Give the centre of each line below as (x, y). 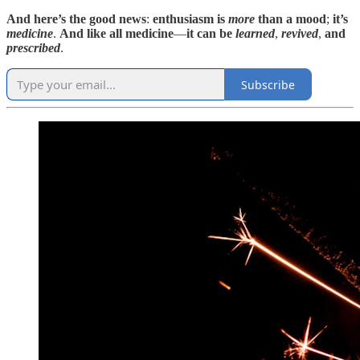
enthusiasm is (190, 19)
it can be (209, 34)
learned (255, 34)
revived (300, 34)
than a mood (290, 19)
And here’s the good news (76, 19)
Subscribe (268, 84)
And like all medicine (117, 34)
